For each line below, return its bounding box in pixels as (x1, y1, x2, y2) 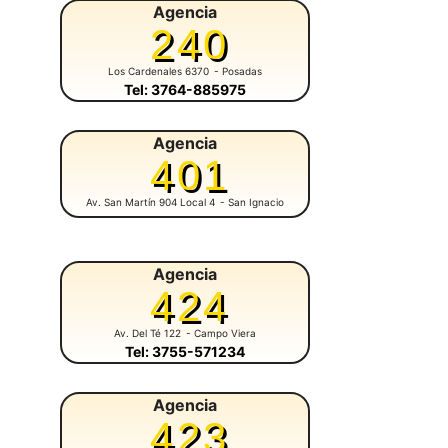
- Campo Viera (186, 327, 256, 340)
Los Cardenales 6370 (108, 65, 209, 78)
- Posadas (214, 65, 262, 78)
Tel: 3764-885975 (124, 81, 246, 99)
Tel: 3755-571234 (125, 343, 245, 361)
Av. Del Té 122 (114, 327, 181, 340)
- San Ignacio (220, 196, 284, 209)
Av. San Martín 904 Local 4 (86, 196, 215, 209)
